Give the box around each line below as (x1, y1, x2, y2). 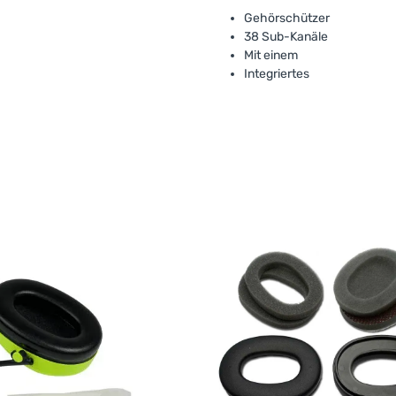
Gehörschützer (244, 11, 330, 26)
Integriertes (244, 66, 309, 81)
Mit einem (244, 48, 298, 63)
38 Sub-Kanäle (244, 29, 328, 44)
